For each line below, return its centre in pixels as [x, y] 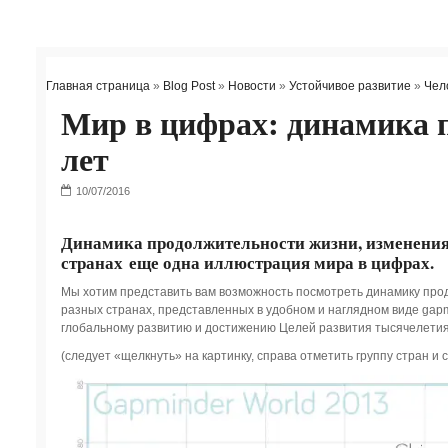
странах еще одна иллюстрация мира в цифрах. [247, 263]
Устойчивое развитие [349, 86]
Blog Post [188, 86]
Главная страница [97, 86]
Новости [251, 86]
